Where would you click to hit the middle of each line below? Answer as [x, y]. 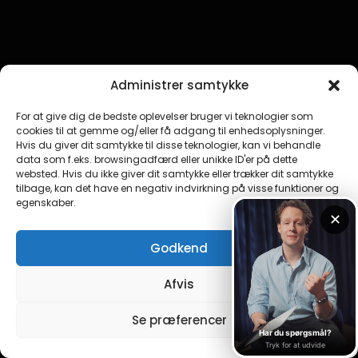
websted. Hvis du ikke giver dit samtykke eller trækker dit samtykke [175, 174]
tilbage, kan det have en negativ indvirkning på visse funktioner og [177, 188]
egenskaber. [46, 203]
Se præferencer [179, 320]
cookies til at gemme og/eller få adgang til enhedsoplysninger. [171, 131]
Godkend [179, 248]
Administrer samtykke [179, 85]
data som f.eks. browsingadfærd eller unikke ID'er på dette [157, 159]
